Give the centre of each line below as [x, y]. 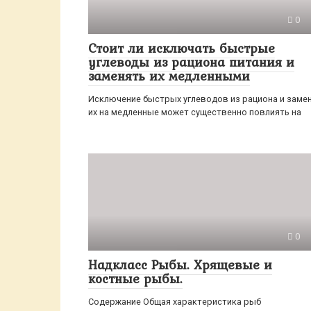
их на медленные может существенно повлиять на [195, 112]
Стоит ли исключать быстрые [182, 48]
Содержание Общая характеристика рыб [175, 302]
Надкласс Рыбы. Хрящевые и [180, 264]
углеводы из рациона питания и [191, 62]
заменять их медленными [169, 76]
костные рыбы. [135, 278]
